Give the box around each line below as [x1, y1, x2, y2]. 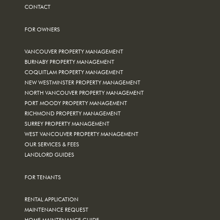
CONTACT [25, 2, 51, 10]
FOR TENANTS [25, 173, 61, 181]
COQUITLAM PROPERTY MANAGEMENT [25, 68, 123, 76]
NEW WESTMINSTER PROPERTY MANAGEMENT [25, 78, 140, 86]
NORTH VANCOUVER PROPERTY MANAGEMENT [25, 88, 144, 96]
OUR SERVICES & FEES [25, 140, 79, 148]
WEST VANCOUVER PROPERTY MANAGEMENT [25, 130, 138, 137]
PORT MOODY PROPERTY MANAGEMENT [25, 99, 127, 107]
